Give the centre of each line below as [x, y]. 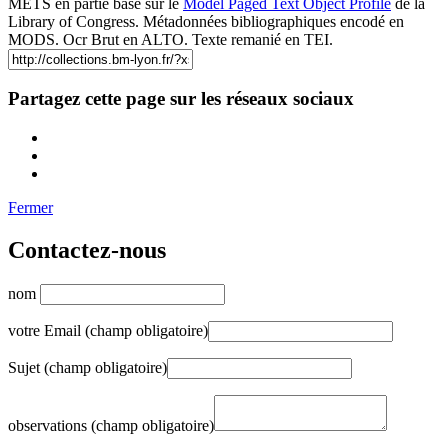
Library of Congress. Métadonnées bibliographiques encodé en [206, 21]
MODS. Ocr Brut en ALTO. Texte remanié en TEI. [170, 39]
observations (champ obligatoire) [111, 425]
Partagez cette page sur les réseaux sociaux [181, 99]
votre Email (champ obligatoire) [108, 330]
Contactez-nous [87, 250]
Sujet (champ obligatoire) [87, 367]
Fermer [30, 208]
